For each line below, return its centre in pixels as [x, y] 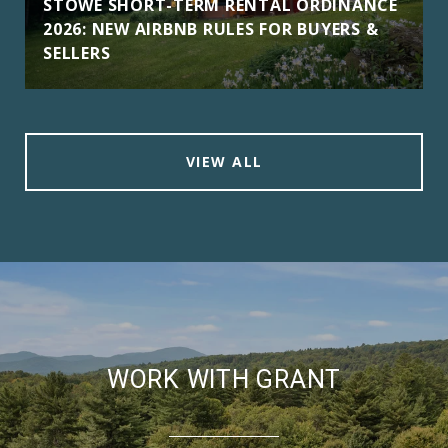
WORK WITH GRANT [224, 379]
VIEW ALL [224, 161]
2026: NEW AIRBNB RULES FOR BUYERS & [211, 28]
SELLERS [77, 52]
